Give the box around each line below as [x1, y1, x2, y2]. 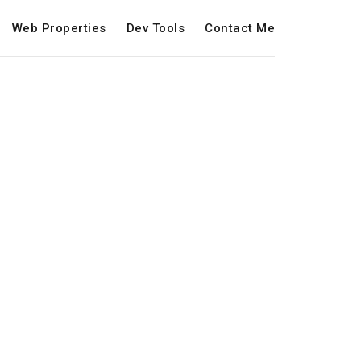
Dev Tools [126, 20, 185, 35]
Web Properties [11, 20, 106, 35]
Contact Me [205, 20, 275, 35]
